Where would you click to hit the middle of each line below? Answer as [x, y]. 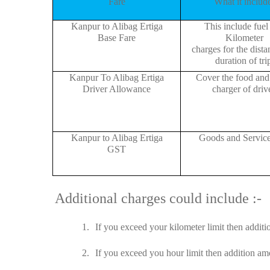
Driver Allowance [117, 89]
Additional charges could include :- [158, 198]
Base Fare [117, 37]
